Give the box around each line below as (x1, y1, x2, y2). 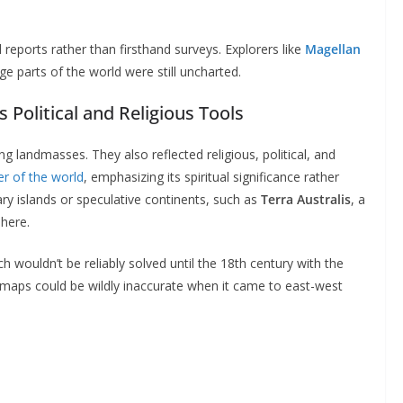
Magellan (305, 40, 361, 58)
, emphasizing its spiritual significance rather (84, 167, 339, 185)
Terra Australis (261, 190, 351, 208)
